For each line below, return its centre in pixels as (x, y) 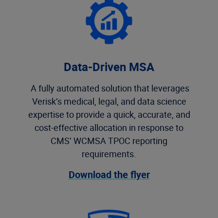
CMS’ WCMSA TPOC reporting (109, 141)
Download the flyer (109, 174)
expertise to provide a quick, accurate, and (109, 114)
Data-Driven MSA (109, 67)
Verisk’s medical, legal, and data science (109, 101)
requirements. (109, 154)
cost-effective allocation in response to (109, 127)
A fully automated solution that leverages (109, 88)
